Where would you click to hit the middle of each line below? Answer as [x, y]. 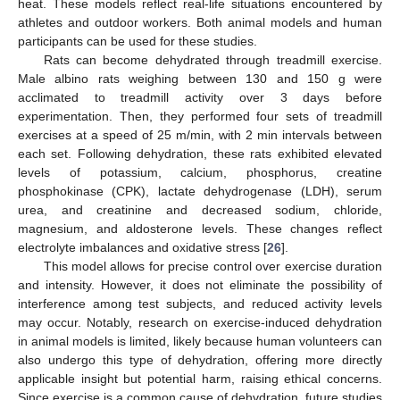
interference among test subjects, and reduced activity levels [200, 303]
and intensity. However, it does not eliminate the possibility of [200, 284]
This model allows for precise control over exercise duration [212, 266]
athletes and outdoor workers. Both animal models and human [200, 22]
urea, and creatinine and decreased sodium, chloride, [200, 209]
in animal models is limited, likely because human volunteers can [200, 341]
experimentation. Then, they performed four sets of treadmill [200, 116]
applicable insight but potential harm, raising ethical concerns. [200, 378]
